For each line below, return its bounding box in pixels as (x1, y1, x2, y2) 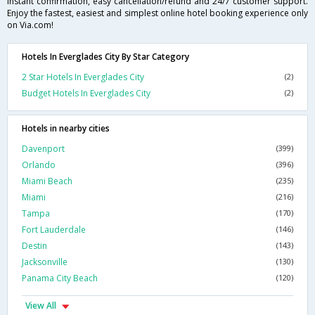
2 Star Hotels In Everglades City (22, 71, 144, 84)
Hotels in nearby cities (22, 122, 110, 135)
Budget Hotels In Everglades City (22, 87, 150, 100)
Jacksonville (22, 256, 67, 269)
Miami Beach (22, 175, 72, 188)
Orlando (22, 159, 56, 172)
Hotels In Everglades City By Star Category (22, 51, 189, 63)
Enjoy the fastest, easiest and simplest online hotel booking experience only (7, 7, 308, 20)
